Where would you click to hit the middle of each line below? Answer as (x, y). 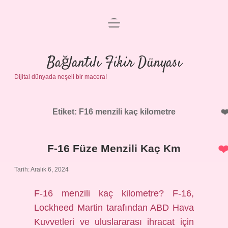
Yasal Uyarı (114, 78)
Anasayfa (114, 29)
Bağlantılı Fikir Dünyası (114, 63)
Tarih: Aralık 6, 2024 (41, 169)
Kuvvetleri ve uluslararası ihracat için (114, 222)
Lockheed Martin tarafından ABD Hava (114, 208)
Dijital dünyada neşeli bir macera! (61, 77)
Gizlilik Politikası (114, 54)
